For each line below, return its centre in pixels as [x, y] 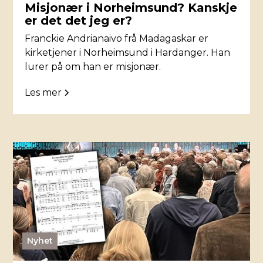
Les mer [43, 93]
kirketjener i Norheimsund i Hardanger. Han [128, 53]
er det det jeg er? [79, 21]
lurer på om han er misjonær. [93, 67]
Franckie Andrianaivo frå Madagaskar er [117, 39]
